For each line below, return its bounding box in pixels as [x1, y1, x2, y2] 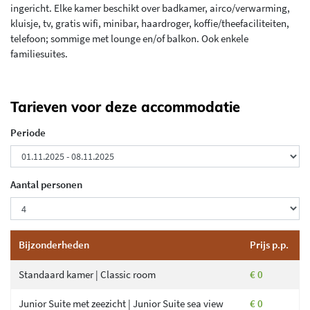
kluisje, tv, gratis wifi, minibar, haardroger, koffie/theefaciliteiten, [10, 16, 289, 30]
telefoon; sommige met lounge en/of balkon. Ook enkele [10, 31, 248, 45]
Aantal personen [10, 178, 82, 192]
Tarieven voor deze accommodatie [10, 98, 240, 116]
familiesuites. [10, 46, 68, 60]
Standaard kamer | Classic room [18, 267, 156, 281]
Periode [10, 125, 46, 139]
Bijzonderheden [18, 237, 89, 251]
